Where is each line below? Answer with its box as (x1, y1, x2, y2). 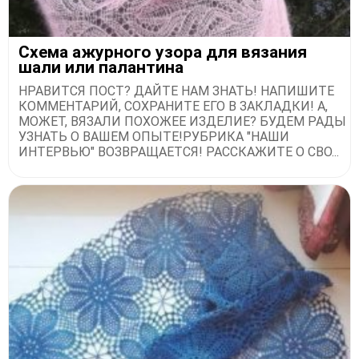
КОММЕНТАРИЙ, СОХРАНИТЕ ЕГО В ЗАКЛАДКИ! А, (18, 99, 328, 115)
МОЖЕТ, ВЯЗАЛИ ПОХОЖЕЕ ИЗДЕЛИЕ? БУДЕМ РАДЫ (18, 114, 346, 130)
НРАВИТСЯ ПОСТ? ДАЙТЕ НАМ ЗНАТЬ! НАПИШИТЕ (18, 83, 334, 99)
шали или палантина (18, 58, 184, 78)
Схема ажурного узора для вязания (18, 42, 307, 63)
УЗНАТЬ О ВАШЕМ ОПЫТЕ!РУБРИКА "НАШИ (18, 129, 289, 145)
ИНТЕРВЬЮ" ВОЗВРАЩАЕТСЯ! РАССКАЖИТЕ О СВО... (18, 144, 339, 160)
